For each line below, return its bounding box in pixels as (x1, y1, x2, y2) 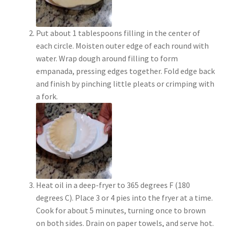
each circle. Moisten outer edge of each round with (35, 41, 209, 51)
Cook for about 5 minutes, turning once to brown (35, 205, 206, 216)
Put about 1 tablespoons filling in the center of (35, 28, 200, 39)
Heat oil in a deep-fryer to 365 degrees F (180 (35, 180, 190, 191)
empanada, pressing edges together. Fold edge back (35, 66, 215, 77)
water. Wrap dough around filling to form (35, 53, 178, 64)
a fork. (35, 91, 58, 102)
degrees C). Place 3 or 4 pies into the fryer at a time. (35, 193, 213, 203)
